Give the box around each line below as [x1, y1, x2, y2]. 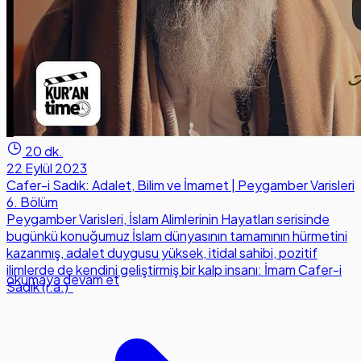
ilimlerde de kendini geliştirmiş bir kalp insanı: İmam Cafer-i [6, 261, 342, 279]
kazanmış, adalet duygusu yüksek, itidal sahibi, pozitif [6, 244, 317, 262]
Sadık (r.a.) [6, 278, 73, 296]
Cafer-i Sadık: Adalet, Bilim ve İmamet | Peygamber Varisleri [6, 176, 355, 194]
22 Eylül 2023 [6, 160, 87, 177]
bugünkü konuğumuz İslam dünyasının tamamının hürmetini [6, 227, 347, 245]
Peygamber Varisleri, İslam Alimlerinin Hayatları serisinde [6, 210, 330, 228]
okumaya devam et [6, 271, 119, 288]
